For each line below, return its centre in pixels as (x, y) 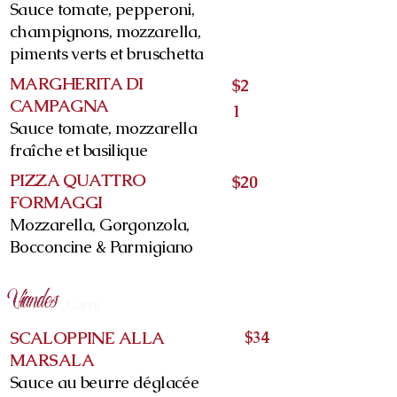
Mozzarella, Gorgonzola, (100, 225)
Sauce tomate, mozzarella (104, 128)
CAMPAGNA (59, 106)
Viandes (34, 302)
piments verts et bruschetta (107, 54)
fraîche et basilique (79, 150)
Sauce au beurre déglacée (105, 382)
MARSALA (52, 360)
